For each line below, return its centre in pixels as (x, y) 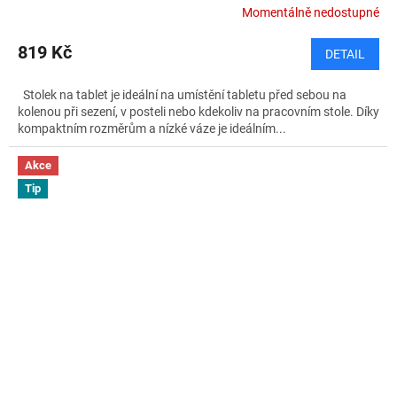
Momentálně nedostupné (311, 12)
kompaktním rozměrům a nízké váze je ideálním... (152, 129)
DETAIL (345, 54)
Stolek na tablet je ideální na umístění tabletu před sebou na (182, 95)
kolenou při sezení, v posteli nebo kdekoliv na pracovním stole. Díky (198, 112)
